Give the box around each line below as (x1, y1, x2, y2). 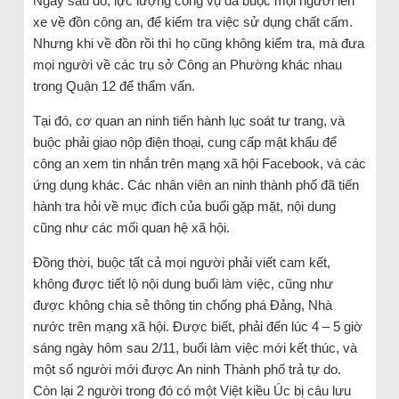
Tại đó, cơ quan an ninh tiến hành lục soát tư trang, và (32, 112, 345, 128)
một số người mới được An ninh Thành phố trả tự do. (32, 361, 341, 377)
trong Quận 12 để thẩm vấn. (32, 77, 195, 94)
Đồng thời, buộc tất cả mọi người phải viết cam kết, (32, 254, 330, 270)
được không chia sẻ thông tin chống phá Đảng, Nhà (32, 297, 332, 313)
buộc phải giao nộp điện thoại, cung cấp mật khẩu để (32, 134, 337, 150)
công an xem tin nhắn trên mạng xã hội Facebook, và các (32, 155, 366, 171)
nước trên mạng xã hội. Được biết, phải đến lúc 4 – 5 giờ (32, 318, 362, 334)
